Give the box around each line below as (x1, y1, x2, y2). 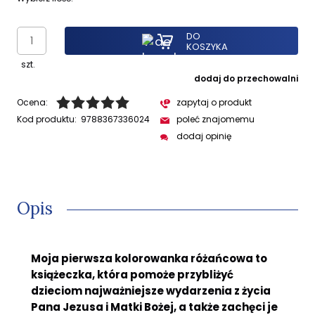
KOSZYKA (186, 40, 228, 54)
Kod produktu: (17, 113, 77, 126)
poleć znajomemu (176, 113, 255, 126)
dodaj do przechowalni (194, 72, 298, 85)
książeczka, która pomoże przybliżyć (31, 266, 233, 282)
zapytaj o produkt (176, 96, 252, 109)
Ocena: (17, 96, 48, 109)
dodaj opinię (176, 130, 231, 143)
